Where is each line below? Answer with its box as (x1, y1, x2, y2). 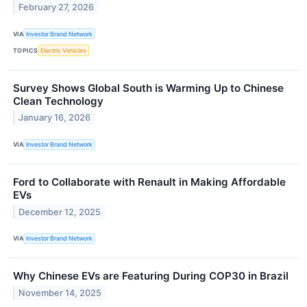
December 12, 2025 (19, 206, 101, 217)
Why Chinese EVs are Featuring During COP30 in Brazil (13, 269, 288, 282)
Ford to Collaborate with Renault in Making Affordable (13, 175, 286, 188)
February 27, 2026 (19, 2, 95, 13)
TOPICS (13, 47, 38, 55)
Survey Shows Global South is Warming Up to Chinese (13, 81, 284, 95)
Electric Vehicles (40, 47, 87, 55)
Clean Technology (13, 94, 103, 108)
